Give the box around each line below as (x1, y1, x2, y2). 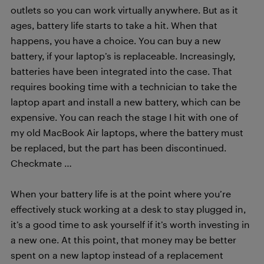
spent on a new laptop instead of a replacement (11, 249, 223, 261)
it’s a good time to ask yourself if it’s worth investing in (11, 219, 250, 230)
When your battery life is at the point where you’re (11, 188, 231, 200)
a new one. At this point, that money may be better (11, 234, 236, 246)
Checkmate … (11, 157, 72, 169)
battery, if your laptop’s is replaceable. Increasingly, (11, 50, 235, 62)
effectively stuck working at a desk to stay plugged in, (11, 203, 246, 215)
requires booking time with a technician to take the (11, 81, 237, 93)
